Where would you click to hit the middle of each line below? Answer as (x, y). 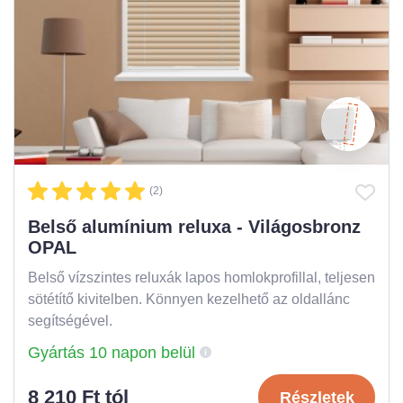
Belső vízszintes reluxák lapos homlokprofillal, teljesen (201, 278)
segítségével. (70, 321)
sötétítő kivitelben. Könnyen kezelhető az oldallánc (189, 300)
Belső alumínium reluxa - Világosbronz (194, 227)
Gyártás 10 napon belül (112, 353)
